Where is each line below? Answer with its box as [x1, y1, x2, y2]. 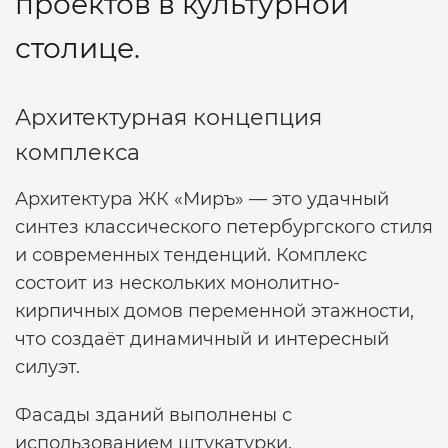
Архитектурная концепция [15, 104, 322, 131]
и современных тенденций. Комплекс [15, 244, 367, 266]
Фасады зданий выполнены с [15, 404, 292, 426]
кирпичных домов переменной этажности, [15, 300, 414, 322]
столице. [15, 31, 140, 65]
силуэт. [15, 356, 80, 378]
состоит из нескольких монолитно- [15, 272, 340, 294]
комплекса [15, 139, 140, 166]
